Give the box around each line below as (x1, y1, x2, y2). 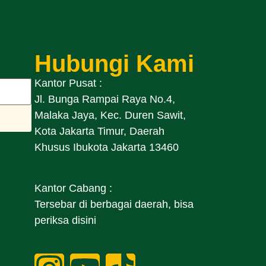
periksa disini (34, 214, 97, 227)
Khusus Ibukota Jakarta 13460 (34, 141, 179, 153)
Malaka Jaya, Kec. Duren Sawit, (34, 109, 186, 121)
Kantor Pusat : (34, 77, 103, 89)
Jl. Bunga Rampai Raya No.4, (34, 93, 176, 105)
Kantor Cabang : (34, 182, 113, 195)
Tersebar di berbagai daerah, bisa (34, 198, 194, 211)
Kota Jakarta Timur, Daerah (34, 125, 165, 137)
